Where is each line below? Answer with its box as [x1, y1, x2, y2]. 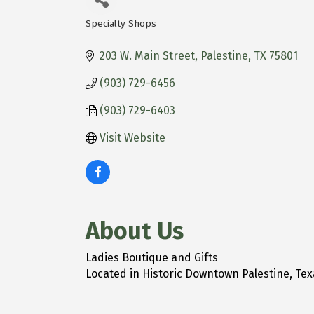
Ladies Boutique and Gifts [86, 251, 218, 264]
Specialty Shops [86, 18, 156, 29]
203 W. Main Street [100, 49, 195, 62]
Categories [85, 25, 156, 42]
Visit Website [100, 131, 165, 144]
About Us [86, 217, 184, 245]
